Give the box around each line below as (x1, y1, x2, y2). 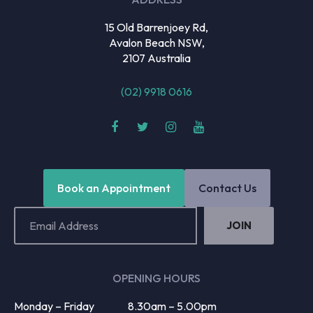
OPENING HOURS (112, 270, 201, 285)
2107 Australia (122, 50, 191, 65)
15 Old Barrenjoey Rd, (105, 20, 208, 34)
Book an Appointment (57, 180, 170, 195)
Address (13, 228, 48, 240)
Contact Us (198, 180, 256, 195)
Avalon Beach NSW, (108, 35, 205, 50)
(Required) (15, 247, 59, 259)
